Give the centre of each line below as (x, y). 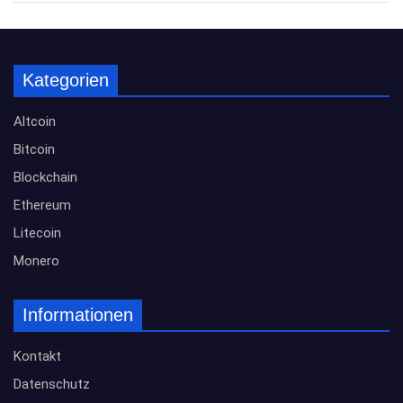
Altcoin (35, 121)
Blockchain (45, 177)
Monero (36, 261)
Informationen (78, 315)
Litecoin (37, 233)
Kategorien (66, 80)
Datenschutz (52, 384)
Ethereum (42, 205)
